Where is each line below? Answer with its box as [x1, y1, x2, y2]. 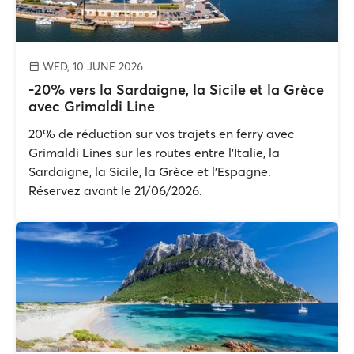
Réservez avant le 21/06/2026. [28, 183, 202, 198]
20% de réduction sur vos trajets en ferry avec [28, 126, 294, 141]
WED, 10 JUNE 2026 [40, 59, 143, 73]
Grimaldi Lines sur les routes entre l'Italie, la [28, 145, 280, 160]
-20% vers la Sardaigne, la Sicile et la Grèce [28, 81, 324, 99]
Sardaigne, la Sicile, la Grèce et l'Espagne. [28, 164, 271, 179]
